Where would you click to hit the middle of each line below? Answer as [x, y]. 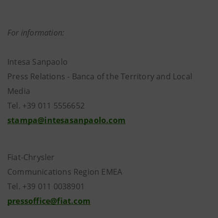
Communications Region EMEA [65, 172]
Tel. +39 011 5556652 [53, 106]
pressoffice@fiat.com [49, 201]
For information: [36, 33]
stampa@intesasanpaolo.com [66, 120]
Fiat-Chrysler [31, 157]
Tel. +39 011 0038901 [46, 186]
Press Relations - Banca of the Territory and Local [100, 76]
